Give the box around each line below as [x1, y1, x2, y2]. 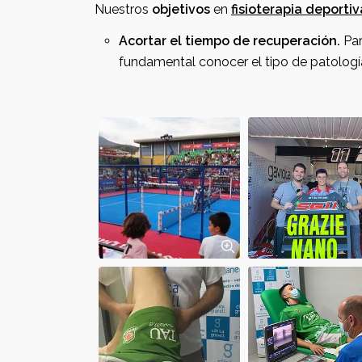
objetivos [152, 2, 210, 17]
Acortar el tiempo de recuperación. [119, 33, 340, 48]
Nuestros [95, 2, 152, 17]
